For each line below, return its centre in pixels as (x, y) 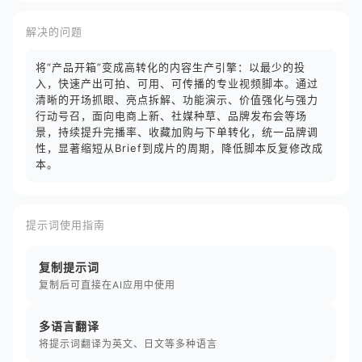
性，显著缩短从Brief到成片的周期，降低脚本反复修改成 (179, 148)
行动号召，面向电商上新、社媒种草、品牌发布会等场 (171, 116)
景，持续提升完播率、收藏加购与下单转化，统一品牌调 (177, 132)
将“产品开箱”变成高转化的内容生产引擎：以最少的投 (170, 67)
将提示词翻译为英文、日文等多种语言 (128, 344)
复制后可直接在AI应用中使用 (107, 285)
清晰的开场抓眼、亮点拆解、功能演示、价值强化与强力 (177, 99)
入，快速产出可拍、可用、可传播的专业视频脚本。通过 (177, 83)
